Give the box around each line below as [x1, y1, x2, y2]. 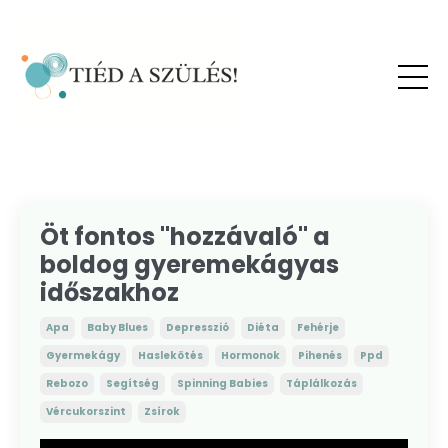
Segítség [106, 376, 159, 391]
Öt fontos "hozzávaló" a [40, 220, 330, 253]
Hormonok [221, 348, 280, 363]
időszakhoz [40, 276, 179, 309]
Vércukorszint [46, 404, 126, 419]
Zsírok [144, 404, 180, 419]
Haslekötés [138, 348, 203, 363]
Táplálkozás [286, 376, 357, 391]
